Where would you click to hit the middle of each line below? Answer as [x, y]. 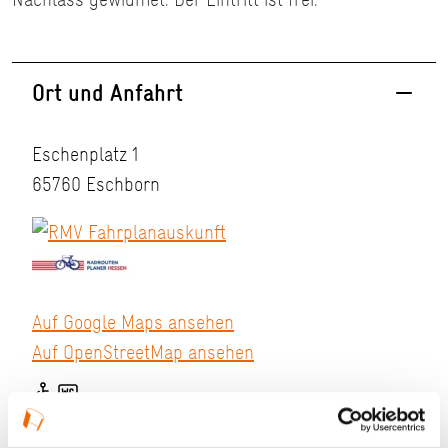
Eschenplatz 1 [85, 154]
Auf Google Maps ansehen [133, 322]
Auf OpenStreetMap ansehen [143, 352]
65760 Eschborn [96, 184]
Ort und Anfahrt [107, 93]
